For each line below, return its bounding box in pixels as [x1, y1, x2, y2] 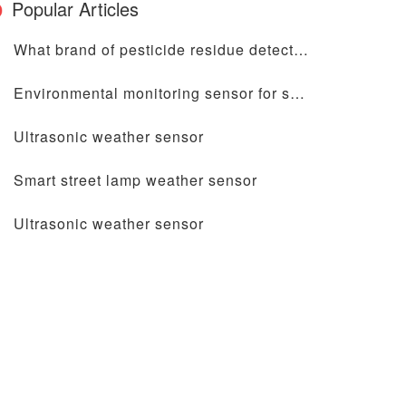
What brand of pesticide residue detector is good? [294, 39, 308, 60]
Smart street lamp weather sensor [14, 169, 257, 190]
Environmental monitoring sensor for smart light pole [290, 82, 304, 103]
